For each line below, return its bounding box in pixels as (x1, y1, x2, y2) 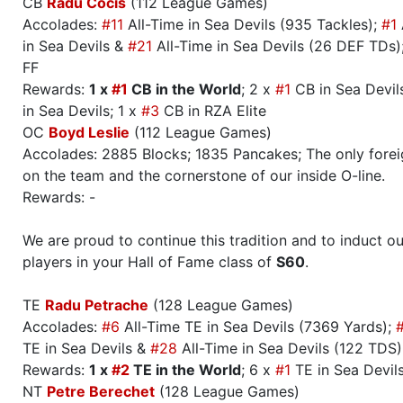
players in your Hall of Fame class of (22, 253, 276, 272)
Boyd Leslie (49, 123, 130, 142)
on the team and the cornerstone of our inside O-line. (22, 166, 385, 185)
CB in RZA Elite (159, 102, 266, 121)
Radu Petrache (45, 296, 148, 315)
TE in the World (130, 361, 241, 380)
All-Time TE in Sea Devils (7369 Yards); (120, 318, 396, 336)
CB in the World (128, 80, 241, 99)
